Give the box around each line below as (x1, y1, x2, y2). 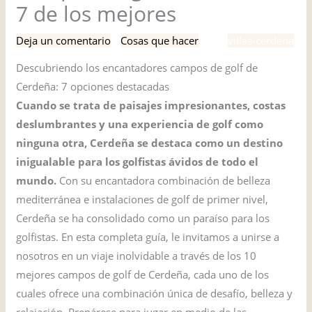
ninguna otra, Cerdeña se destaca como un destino (16, 136, 283, 150)
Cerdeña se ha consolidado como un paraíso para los (16, 211, 270, 226)
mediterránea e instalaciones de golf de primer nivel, (16, 192, 269, 207)
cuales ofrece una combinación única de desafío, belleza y (16, 286, 293, 301)
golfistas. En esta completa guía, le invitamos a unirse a (16, 230, 280, 244)
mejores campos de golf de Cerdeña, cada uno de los (16, 267, 270, 282)
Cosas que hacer (120, 33, 199, 48)
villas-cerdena (228, 33, 295, 48)
